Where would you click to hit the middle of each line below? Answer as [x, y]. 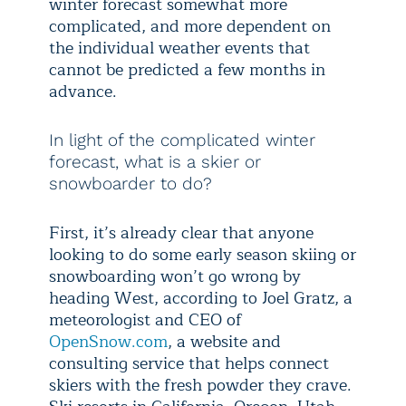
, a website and [224, 342]
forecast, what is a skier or [155, 162]
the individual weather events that [179, 48]
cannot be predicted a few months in [187, 70]
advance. [83, 92]
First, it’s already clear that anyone [181, 233]
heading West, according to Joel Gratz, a [201, 298]
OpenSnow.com [108, 342]
